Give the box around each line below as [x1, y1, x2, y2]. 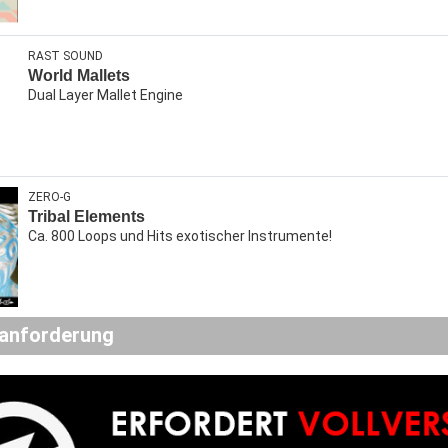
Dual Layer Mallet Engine [28, 87, 183, 103]
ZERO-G [28, 190, 71, 204]
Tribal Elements [28, 208, 145, 225]
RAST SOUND [28, 49, 103, 63]
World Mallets [28, 67, 130, 84]
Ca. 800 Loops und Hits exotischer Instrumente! [28, 228, 332, 244]
